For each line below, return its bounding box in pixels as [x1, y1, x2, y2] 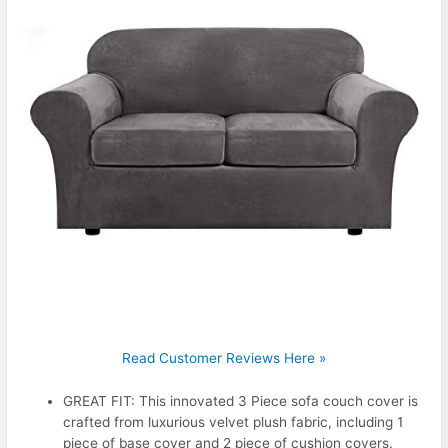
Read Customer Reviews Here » [122, 349, 326, 366]
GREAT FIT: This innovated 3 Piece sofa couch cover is [63, 392, 419, 409]
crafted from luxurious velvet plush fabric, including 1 [63, 413, 404, 430]
